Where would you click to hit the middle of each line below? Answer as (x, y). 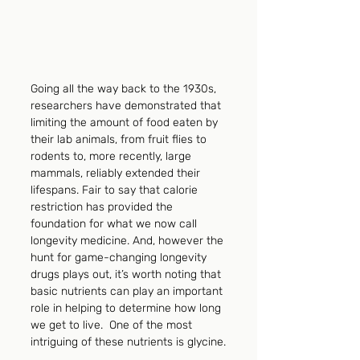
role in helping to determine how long (127, 309)
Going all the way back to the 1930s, (125, 89)
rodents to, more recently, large (112, 157)
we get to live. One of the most (113, 325)
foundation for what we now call (115, 224)
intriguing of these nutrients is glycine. (128, 342)
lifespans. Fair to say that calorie (116, 190)
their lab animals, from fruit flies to (120, 140)
